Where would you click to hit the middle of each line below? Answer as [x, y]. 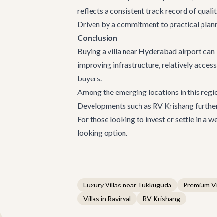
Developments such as [115, 105]
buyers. [90, 78]
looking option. [102, 132]
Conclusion [97, 38]
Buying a [93, 51]
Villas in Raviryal [107, 198]
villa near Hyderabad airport [155, 51]
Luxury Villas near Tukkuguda [127, 185]
